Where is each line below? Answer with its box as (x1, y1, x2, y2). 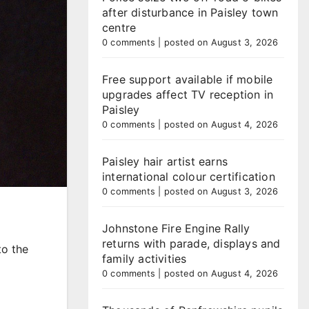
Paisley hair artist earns (102, 154, 228, 168)
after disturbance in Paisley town (102, 6, 279, 19)
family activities (102, 252, 187, 266)
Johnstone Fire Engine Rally (102, 221, 250, 235)
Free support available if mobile (102, 72, 273, 86)
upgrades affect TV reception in (102, 88, 274, 101)
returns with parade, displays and (102, 237, 281, 250)
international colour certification (102, 170, 275, 183)
